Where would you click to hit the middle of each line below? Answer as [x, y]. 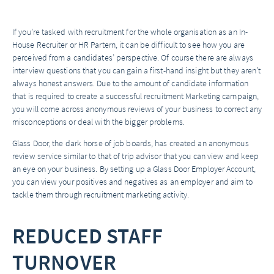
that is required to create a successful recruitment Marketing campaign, [136, 96]
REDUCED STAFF [88, 235]
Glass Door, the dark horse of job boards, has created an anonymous [131, 143]
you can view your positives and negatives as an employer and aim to [132, 182]
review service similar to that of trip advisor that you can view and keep [136, 156]
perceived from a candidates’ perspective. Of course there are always [133, 57]
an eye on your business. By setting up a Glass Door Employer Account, [134, 169]
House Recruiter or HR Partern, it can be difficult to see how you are [128, 45]
